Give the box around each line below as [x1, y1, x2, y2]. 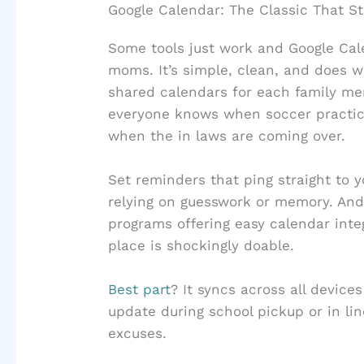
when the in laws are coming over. [108, 127, 346, 144]
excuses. [108, 325, 167, 342]
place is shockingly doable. [108, 236, 295, 253]
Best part [108, 281, 171, 298]
